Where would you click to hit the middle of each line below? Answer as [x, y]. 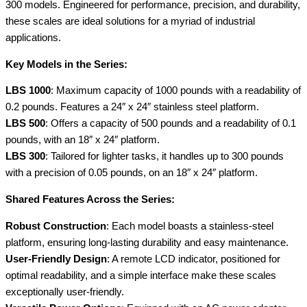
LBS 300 [25, 157]
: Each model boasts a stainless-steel [190, 226]
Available [25, 33]
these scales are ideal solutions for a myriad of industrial [130, 22]
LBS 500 [25, 124]
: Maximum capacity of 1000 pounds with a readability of [176, 91]
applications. [33, 38]
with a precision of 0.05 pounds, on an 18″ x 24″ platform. [132, 173]
